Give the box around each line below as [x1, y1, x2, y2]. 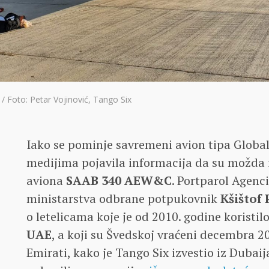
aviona [26, 172, 66, 189]
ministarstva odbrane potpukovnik [26, 190, 220, 207]
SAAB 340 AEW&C [66, 172, 172, 189]
